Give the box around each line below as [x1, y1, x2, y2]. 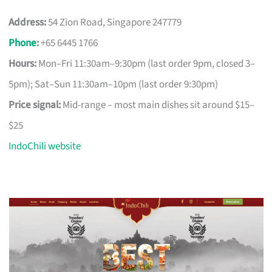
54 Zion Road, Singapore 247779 [46, 15, 182, 30]
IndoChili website [8, 138, 81, 154]
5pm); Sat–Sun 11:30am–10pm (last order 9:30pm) [8, 76, 219, 92]
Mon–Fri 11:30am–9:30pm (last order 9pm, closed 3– [36, 56, 256, 71]
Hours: [8, 56, 37, 71]
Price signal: [8, 97, 61, 112]
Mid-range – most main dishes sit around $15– [61, 97, 255, 112]
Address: [8, 15, 47, 30]
